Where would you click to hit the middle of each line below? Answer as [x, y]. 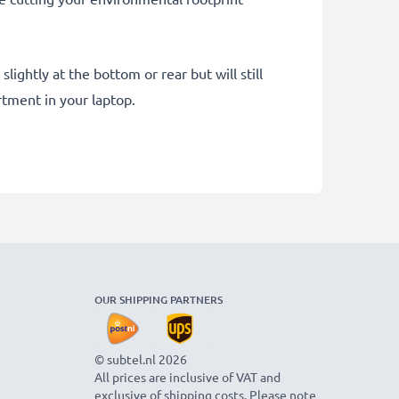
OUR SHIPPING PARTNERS [159, 299]
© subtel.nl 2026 [141, 358]
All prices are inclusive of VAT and [187, 376]
